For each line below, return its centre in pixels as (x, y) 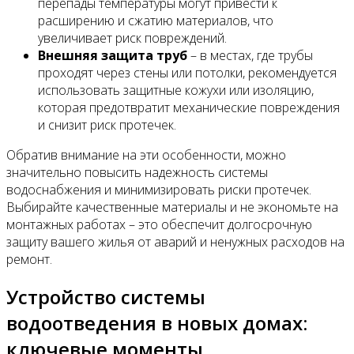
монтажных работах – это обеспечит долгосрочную (159, 225)
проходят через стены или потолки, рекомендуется (187, 73)
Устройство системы (106, 297)
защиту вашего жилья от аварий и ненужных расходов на (175, 242)
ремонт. (29, 260)
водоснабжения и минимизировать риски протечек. (159, 190)
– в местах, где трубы (250, 56)
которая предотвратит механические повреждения (189, 108)
